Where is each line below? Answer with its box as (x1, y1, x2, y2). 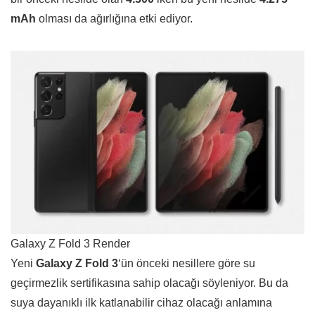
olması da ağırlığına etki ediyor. (39, 13, 193, 25)
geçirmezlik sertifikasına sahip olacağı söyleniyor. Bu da (11, 277, 288, 290)
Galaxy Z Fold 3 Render (11, 238, 130, 250)
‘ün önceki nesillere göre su (118, 257, 255, 270)
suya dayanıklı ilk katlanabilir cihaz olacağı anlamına (11, 297, 272, 309)
